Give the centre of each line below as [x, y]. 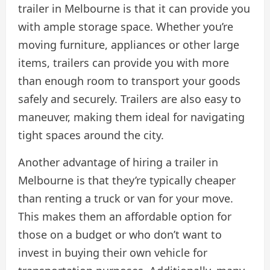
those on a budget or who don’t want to [120, 234]
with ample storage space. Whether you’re [126, 26]
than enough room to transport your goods [129, 80]
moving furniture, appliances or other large [129, 44]
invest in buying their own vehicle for [113, 252]
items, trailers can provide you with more [124, 62]
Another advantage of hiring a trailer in [118, 162]
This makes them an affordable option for [125, 216]
